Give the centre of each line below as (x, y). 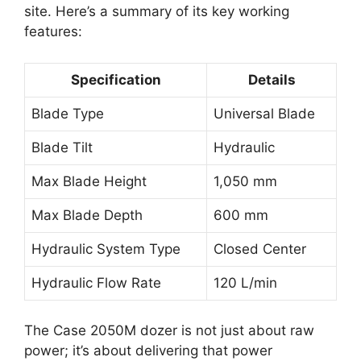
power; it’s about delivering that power (148, 351)
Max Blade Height (89, 181)
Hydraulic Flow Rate (96, 282)
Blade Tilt (62, 147)
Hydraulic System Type (106, 249)
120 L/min (245, 282)
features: (53, 32)
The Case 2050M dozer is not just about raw (169, 331)
